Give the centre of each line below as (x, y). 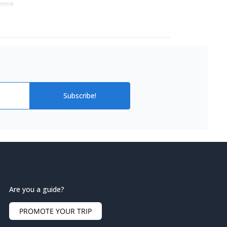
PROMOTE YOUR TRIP (55, 211)
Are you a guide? (37, 189)
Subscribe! (80, 96)
